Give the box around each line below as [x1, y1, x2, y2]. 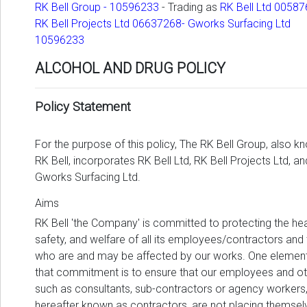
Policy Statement [35, 99, 131, 115]
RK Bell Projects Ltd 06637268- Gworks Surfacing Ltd [35, 17, 291, 31]
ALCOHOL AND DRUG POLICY [35, 60, 225, 77]
